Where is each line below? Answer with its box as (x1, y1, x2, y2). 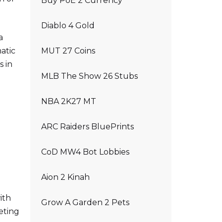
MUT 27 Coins (41, 46, 95, 55)
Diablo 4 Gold (41, 21, 95, 30)
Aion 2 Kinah (41, 172, 90, 182)
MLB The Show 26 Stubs (41, 71, 138, 81)
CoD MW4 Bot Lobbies (41, 147, 129, 157)
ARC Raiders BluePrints (41, 122, 134, 131)
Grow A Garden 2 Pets (41, 198, 129, 207)
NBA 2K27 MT (41, 97, 96, 106)
